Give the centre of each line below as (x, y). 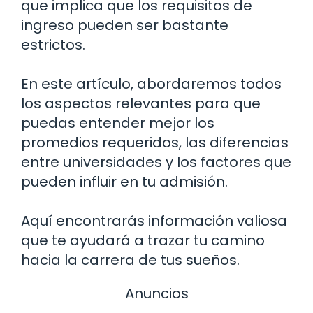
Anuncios (156, 293)
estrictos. (53, 44)
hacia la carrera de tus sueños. (130, 260)
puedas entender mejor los (118, 123)
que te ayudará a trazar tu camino (143, 240)
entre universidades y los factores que (156, 162)
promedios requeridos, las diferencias (155, 142)
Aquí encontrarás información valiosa (154, 220)
